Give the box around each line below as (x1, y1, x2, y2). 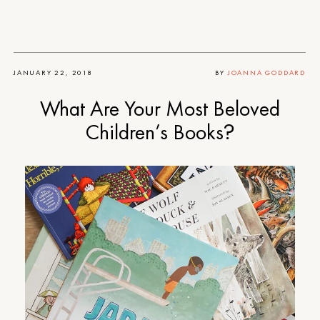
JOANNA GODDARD (227, 67, 306, 77)
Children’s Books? (86, 119, 234, 146)
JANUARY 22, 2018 (14, 67, 93, 77)
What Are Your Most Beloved (40, 95, 280, 122)
